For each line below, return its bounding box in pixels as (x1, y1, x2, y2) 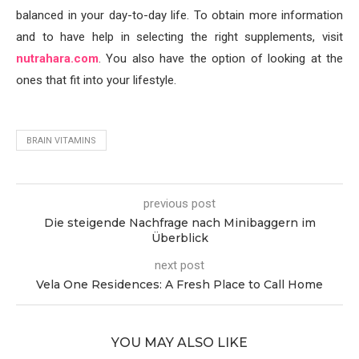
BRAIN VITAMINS (26, 135, 96, 146)
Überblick (151, 231, 208, 245)
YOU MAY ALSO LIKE (111, 335, 248, 350)
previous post (143, 196, 216, 211)
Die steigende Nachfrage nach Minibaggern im (43, 216, 316, 230)
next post (155, 258, 204, 272)
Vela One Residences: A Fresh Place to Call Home (36, 277, 323, 292)
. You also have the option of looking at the (99, 51, 343, 66)
